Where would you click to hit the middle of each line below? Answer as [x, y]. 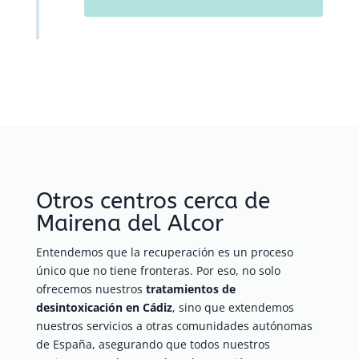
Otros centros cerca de [153, 201]
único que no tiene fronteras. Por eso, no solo [158, 271]
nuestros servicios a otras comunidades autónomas [174, 326]
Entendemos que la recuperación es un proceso [164, 252]
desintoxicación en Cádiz [104, 308]
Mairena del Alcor [129, 224]
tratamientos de [190, 289]
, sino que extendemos [233, 308]
